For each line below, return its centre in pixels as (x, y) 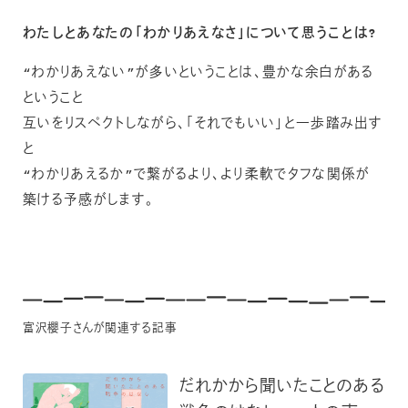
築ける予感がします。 (89, 200)
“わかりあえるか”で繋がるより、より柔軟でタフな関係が (197, 175)
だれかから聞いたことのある (282, 388)
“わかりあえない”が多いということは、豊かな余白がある (199, 73)
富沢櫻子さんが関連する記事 (100, 328)
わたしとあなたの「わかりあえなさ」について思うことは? (200, 35)
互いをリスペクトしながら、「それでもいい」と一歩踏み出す (203, 124)
